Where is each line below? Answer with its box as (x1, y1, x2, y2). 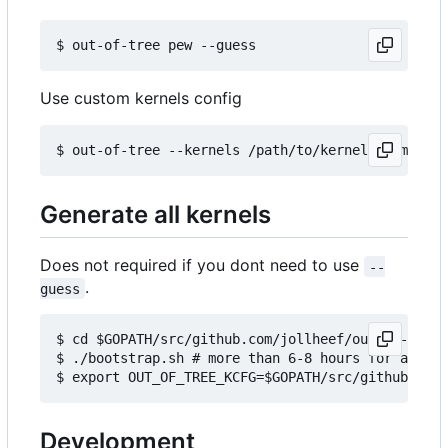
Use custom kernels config (40, 88, 242, 109)
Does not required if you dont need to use (40, 255, 364, 276)
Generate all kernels (40, 200, 271, 230)
